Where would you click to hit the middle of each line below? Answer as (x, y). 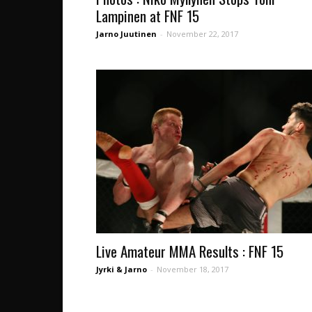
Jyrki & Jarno (122, 269)
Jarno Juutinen (126, 34)
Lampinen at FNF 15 (148, 16)
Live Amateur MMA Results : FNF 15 (190, 251)
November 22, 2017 (202, 34)
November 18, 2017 (193, 269)
